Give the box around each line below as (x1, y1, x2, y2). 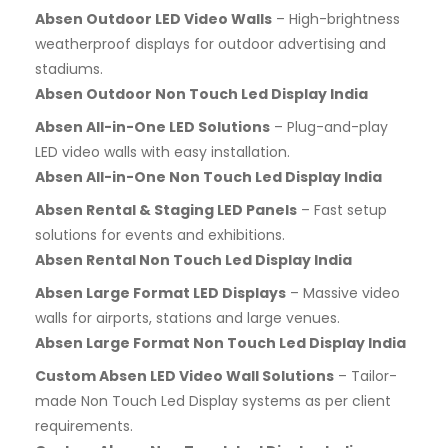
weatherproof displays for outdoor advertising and (35, 34, 386, 54)
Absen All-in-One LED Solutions (35, 117, 270, 137)
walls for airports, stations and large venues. (35, 308, 340, 328)
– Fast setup (297, 200, 387, 220)
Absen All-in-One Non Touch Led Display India (35, 167, 382, 187)
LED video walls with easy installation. (35, 142, 290, 162)
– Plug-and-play (270, 117, 388, 137)
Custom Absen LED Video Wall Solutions (35, 366, 334, 386)
